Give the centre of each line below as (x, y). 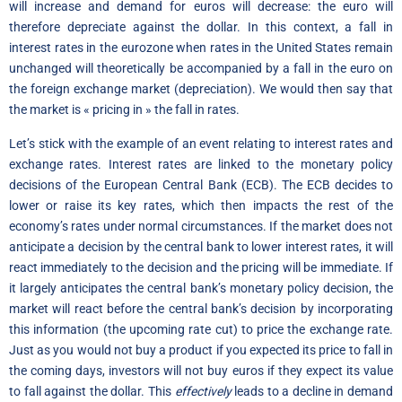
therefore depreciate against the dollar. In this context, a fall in (201, 27)
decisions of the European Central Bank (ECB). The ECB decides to (201, 184)
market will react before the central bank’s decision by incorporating (201, 308)
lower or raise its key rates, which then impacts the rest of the (201, 205)
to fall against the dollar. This (92, 391)
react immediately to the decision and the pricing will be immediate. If (201, 267)
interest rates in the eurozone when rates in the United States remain (201, 48)
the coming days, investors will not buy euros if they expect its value (201, 370)
